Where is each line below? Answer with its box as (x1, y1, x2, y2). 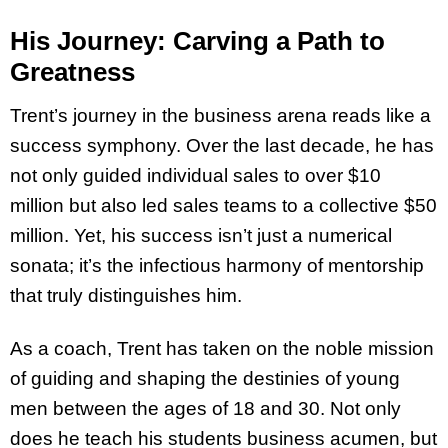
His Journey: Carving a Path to (10, 26, 385, 57)
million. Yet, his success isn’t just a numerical (10, 224, 392, 246)
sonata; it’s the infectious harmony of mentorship (10, 254, 424, 276)
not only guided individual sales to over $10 (10, 164, 381, 186)
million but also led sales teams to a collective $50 (10, 194, 437, 216)
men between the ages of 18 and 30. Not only (10, 397, 401, 419)
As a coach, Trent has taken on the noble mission (10, 337, 434, 359)
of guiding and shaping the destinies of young (10, 367, 400, 389)
